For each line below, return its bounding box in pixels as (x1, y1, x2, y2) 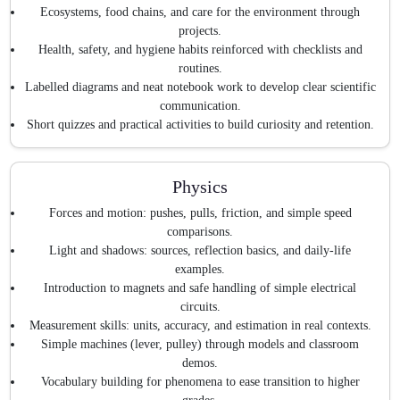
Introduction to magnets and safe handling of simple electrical (44, 281, 356, 296)
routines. (178, 61, 222, 75)
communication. (159, 98, 241, 112)
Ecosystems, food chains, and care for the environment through (40, 4, 360, 19)
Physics (172, 176, 228, 196)
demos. (182, 356, 218, 371)
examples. (175, 262, 225, 277)
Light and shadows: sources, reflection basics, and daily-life (49, 244, 351, 258)
